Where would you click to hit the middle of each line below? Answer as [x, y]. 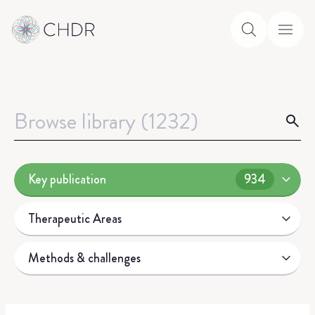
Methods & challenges [84, 258]
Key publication [67, 179]
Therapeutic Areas [75, 218]
